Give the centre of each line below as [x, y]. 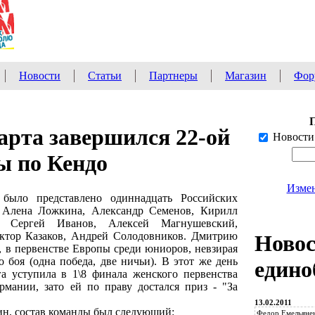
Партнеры [173, 76]
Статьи [105, 76]
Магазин [246, 76]
